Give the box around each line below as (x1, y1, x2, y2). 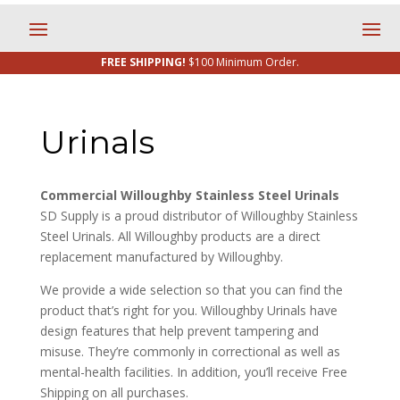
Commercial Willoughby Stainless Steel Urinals (39, 187, 339, 204)
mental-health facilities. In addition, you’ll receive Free (39, 363, 347, 380)
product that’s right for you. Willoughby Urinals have (39, 302, 337, 319)
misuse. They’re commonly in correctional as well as (39, 343, 340, 360)
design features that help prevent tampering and (39, 322, 319, 339)
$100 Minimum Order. (187, 54, 299, 70)
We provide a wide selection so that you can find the (39, 281, 343, 298)
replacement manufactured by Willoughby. (39, 248, 283, 265)
